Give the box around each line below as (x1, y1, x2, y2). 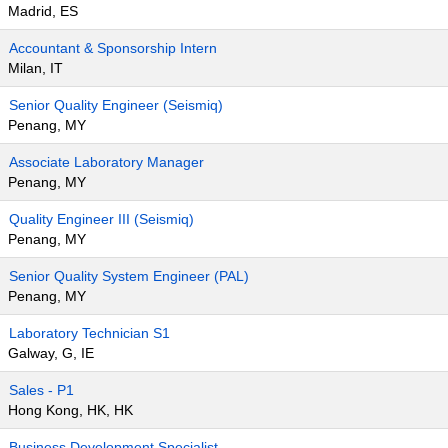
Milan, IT (8, 60, 63, 76)
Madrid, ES (8, 3, 78, 19)
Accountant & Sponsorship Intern (9, 40, 217, 56)
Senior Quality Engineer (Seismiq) (9, 97, 223, 113)
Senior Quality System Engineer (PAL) (9, 268, 249, 284)
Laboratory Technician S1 (9, 325, 170, 341)
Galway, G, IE (8, 345, 94, 361)
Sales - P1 (9, 382, 74, 398)
